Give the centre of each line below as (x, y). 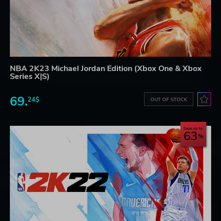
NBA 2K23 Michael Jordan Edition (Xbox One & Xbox (106, 68)
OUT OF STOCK (169, 99)
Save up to (193, 128)
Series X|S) (30, 76)
